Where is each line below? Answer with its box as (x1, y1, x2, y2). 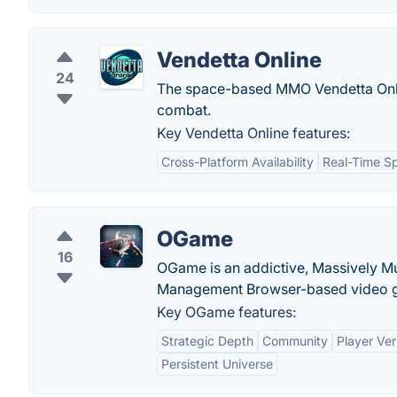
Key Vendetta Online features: (157, 124, 350, 142)
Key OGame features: (157, 303, 296, 321)
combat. (157, 101, 211, 119)
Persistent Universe (161, 356, 273, 371)
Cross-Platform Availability (161, 154, 314, 169)
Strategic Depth (161, 333, 253, 348)
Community (262, 333, 328, 348)
